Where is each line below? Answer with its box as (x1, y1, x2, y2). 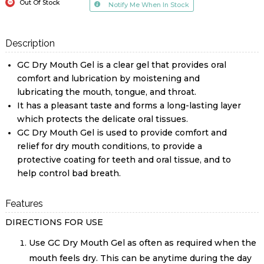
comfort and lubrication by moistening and (16, 73, 200, 84)
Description (5, 38, 55, 49)
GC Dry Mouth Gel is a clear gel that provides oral (16, 60, 226, 71)
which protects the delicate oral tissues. (16, 114, 188, 125)
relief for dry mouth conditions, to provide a (16, 141, 202, 152)
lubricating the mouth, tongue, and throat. (16, 87, 196, 98)
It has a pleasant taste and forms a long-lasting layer (16, 100, 241, 111)
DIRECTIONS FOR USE (5, 217, 103, 228)
